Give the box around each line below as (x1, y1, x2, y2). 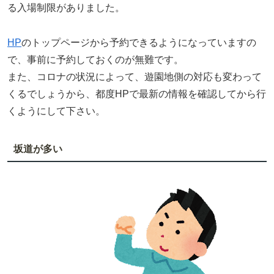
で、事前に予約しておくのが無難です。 (7, 54, 183, 65)
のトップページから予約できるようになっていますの (21, 37, 256, 48)
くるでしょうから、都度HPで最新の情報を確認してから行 (7, 88, 266, 99)
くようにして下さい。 (7, 105, 105, 116)
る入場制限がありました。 (7, 2, 125, 13)
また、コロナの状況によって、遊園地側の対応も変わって (7, 71, 262, 82)
